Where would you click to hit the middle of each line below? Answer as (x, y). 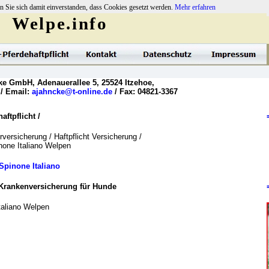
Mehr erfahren (195, 7)
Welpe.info (60, 23)
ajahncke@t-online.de (72, 92)
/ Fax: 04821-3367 (145, 92)
